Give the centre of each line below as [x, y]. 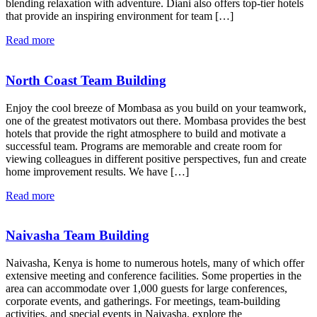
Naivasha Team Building [77, 236]
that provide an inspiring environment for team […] [120, 16]
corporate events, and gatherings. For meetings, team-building [143, 301]
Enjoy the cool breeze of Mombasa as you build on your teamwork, [156, 108]
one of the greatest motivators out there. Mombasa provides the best [156, 120]
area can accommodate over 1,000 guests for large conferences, [146, 288]
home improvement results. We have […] [97, 171]
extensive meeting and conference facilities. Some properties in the [154, 275]
